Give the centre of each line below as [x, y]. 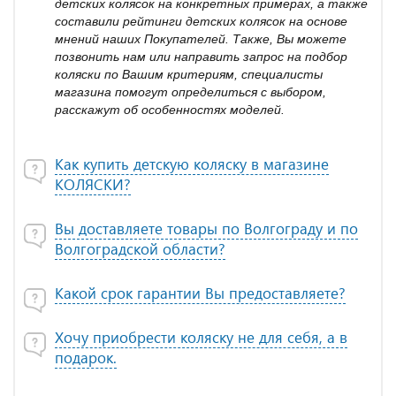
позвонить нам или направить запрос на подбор [201, 57]
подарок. [86, 358]
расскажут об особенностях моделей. [170, 110]
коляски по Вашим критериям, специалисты [189, 74]
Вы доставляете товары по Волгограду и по [206, 228]
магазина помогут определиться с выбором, [190, 92]
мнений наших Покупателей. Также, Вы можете [201, 39]
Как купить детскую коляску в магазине [192, 164]
